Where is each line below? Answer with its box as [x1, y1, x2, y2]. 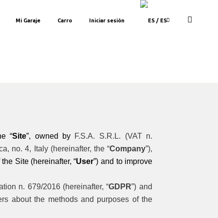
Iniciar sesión [89, 18, 125, 23]
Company [109, 144, 146, 153]
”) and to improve [93, 157, 153, 165]
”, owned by [26, 131, 75, 140]
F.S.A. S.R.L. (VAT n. [74, 131, 153, 140]
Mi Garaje [16, 18, 40, 23]
